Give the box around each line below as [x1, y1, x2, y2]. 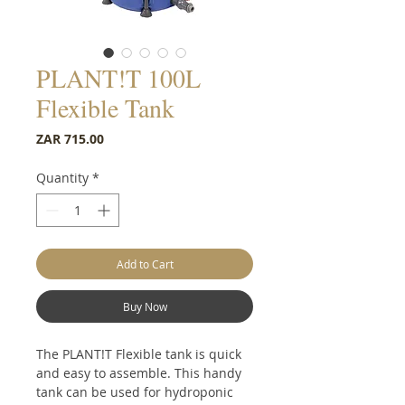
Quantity [36, 169, 89, 187]
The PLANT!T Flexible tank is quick [36, 345, 241, 363]
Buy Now [122, 299, 167, 315]
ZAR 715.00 [36, 130, 104, 148]
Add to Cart [116, 257, 174, 272]
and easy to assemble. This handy [36, 364, 241, 382]
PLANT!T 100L [36, 61, 201, 96]
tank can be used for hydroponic [36, 383, 233, 401]
